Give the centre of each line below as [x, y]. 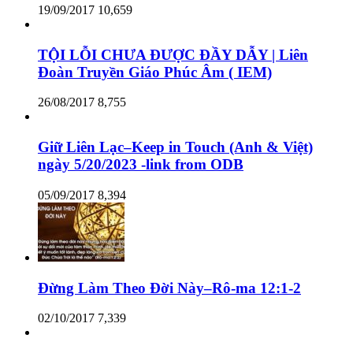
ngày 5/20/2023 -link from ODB [141, 165]
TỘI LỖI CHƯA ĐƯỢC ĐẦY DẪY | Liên [173, 54]
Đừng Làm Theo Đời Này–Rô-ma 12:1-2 [169, 288]
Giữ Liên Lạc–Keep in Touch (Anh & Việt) [175, 147]
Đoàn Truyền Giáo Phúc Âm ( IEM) [155, 72]
